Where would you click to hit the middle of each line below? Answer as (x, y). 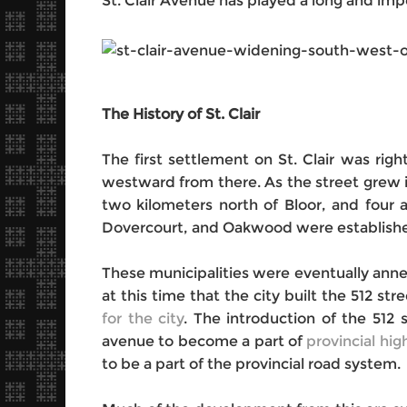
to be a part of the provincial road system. (251, 364)
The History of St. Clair (181, 114)
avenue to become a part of (204, 341)
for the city (143, 318)
